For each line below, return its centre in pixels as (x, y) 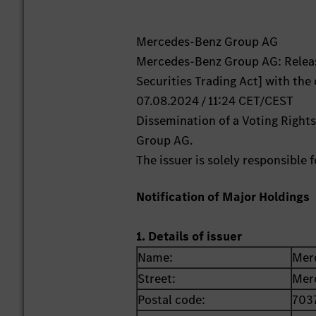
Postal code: (172, 300)
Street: (157, 279)
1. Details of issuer (189, 237)
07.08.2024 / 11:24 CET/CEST (215, 101)
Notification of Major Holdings (223, 197)
